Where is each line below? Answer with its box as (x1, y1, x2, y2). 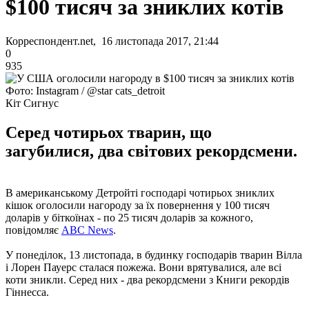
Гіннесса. (6, 286, 49, 298)
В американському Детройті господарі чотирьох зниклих (6, 186, 275, 199)
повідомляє (6, 223, 61, 236)
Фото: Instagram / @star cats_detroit (6, 84, 165, 97)
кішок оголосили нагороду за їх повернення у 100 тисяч (6, 199, 270, 211)
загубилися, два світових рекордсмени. (6, 141, 297, 160)
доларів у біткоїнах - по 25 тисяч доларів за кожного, (6, 211, 253, 223)
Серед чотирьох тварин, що (6, 123, 212, 141)
